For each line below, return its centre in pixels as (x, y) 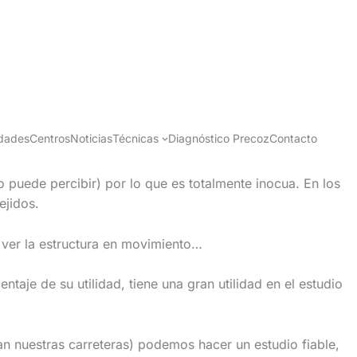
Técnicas (135, 139)
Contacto (293, 139)
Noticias (91, 139)
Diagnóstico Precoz (218, 139)
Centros (50, 139)
